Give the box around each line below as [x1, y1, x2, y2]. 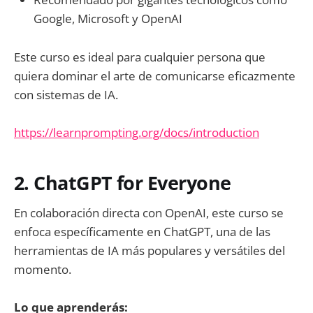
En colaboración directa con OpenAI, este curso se [14, 204, 284, 221]
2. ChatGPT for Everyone [14, 170, 231, 196]
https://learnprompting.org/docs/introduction [14, 124, 259, 140]
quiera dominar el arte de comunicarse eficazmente [14, 67, 296, 84]
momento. [14, 261, 71, 277]
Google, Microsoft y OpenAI [34, 10, 182, 27]
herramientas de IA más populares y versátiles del [14, 242, 285, 259]
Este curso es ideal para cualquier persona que [14, 48, 265, 65]
